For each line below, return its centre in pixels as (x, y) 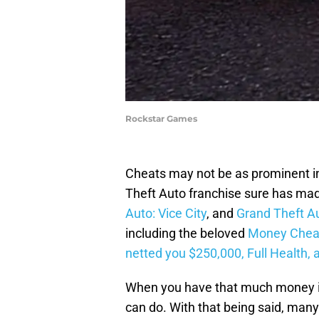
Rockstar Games (161, 119)
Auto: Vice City (166, 214)
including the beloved (187, 234)
